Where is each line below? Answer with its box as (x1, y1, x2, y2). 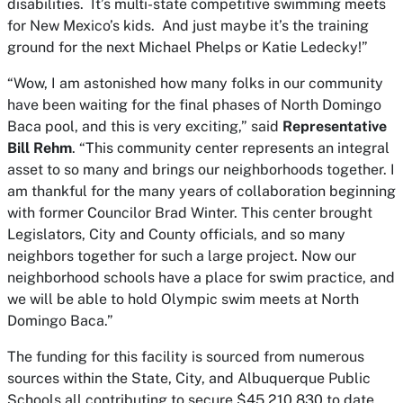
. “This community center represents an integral (72, 139, 390, 157)
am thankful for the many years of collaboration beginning (7, 183, 396, 201)
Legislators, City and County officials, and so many (7, 226, 345, 244)
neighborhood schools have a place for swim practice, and (7, 269, 395, 287)
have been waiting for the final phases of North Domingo (7, 96, 381, 114)
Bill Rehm (7, 139, 72, 157)
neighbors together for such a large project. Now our (7, 247, 356, 265)
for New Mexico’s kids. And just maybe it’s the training (7, 17, 369, 35)
